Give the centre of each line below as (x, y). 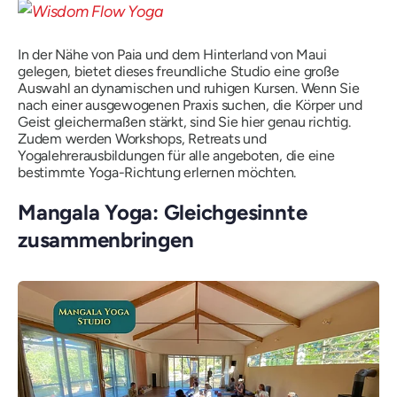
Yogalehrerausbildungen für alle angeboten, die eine (176, 156)
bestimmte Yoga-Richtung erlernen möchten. (157, 173)
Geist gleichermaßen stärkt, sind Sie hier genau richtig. (184, 122)
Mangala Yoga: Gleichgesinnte (163, 213)
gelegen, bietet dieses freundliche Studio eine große (179, 72)
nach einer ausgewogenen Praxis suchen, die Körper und (190, 105)
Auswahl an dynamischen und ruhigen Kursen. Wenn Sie (189, 89)
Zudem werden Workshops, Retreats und (142, 139)
